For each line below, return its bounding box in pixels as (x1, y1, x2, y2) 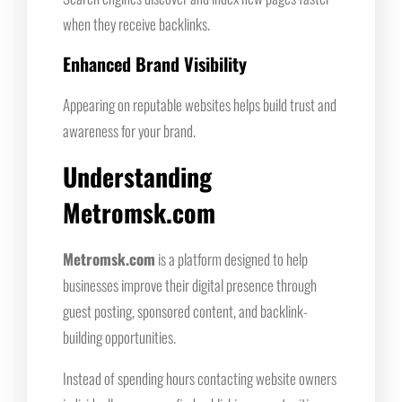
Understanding (63, 157, 212, 195)
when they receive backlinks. (63, 12, 210, 35)
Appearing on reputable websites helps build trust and (63, 92, 336, 116)
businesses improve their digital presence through (63, 273, 317, 296)
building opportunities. (63, 325, 176, 348)
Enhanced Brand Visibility (63, 49, 247, 77)
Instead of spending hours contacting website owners (63, 366, 336, 389)
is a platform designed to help (155, 247, 308, 270)
